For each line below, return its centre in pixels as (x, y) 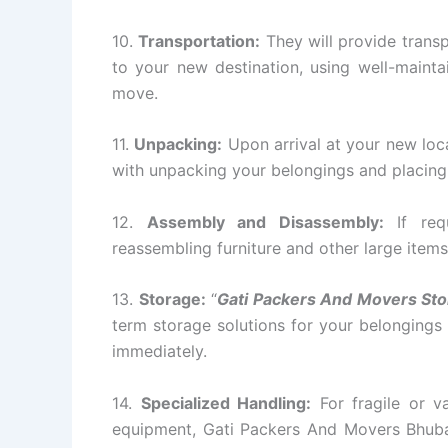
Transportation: (199, 40)
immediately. (159, 351)
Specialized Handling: (226, 402)
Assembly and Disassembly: (265, 221)
